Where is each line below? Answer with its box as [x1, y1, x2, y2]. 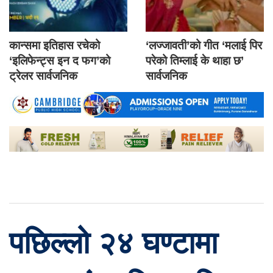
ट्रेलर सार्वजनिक [9, 69, 77, 83]
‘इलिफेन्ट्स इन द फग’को [9, 54, 110, 68]
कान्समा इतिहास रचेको [9, 39, 100, 52]
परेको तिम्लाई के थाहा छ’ [146, 54, 244, 68]
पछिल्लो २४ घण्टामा [9, 225, 218, 261]
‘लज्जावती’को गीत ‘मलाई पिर [146, 39, 262, 52]
